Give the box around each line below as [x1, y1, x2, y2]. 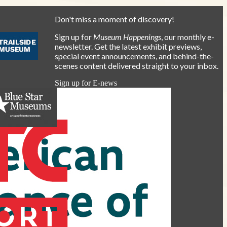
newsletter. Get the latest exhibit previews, [54, 41, 202, 51]
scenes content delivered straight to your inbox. [54, 60, 218, 70]
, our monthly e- [161, 31, 214, 42]
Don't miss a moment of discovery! [54, 14, 174, 24]
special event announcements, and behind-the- [54, 51, 214, 61]
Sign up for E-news [54, 78, 117, 87]
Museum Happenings [93, 31, 161, 42]
